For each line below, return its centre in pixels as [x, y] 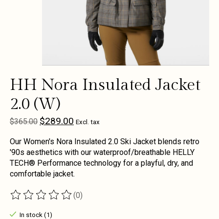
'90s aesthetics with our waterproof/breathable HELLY [102, 153]
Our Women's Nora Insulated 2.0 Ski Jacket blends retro [105, 142]
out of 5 [124, 199]
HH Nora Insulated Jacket [105, 85]
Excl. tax [88, 122]
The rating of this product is [58, 199]
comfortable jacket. [42, 174]
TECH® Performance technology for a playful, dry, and [101, 163]
